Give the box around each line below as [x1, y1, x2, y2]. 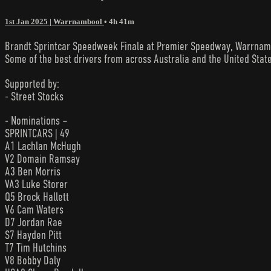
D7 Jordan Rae [5, 215, 62, 229]
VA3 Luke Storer [5, 177, 68, 191]
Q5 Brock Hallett [5, 190, 69, 203]
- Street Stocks [5, 90, 64, 103]
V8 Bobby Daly [5, 253, 60, 267]
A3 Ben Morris [5, 165, 60, 178]
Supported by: [5, 77, 59, 90]
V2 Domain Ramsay [5, 152, 80, 165]
